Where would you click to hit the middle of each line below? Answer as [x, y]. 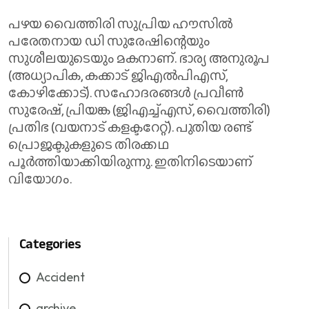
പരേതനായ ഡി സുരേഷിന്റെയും [109, 41]
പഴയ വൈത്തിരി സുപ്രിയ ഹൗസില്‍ [121, 24]
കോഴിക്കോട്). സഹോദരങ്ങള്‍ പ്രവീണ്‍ [126, 93]
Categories [50, 245]
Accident [60, 277]
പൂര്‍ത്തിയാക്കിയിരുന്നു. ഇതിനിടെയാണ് [130, 162]
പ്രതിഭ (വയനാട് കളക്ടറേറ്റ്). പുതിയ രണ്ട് [130, 127]
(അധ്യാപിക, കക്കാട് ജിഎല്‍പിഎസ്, [118, 76]
